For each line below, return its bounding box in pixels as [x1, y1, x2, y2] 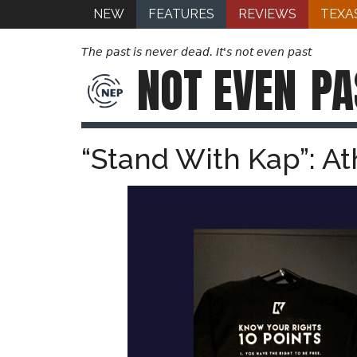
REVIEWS [238, 6, 296, 22]
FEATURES [148, 6, 214, 22]
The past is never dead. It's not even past [81, 45, 312, 58]
